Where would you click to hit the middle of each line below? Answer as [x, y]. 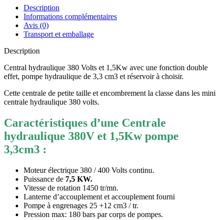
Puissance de [44, 179]
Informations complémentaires [70, 17]
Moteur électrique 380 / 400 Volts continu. [89, 170]
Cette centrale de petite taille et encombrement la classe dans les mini [110, 93]
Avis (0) [36, 26]
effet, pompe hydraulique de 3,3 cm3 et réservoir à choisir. [94, 77]
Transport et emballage [59, 34]
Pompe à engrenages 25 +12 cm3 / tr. [81, 206]
